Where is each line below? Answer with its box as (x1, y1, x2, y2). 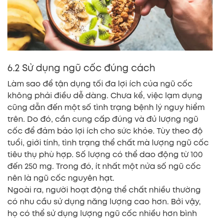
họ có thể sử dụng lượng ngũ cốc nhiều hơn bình (7, 207, 197, 219)
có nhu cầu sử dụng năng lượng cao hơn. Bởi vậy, (7, 195, 201, 207)
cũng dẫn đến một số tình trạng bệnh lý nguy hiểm (7, 101, 205, 113)
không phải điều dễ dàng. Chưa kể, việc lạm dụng (7, 89, 202, 101)
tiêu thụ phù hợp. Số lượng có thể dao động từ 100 (7, 148, 203, 160)
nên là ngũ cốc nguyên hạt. (7, 172, 114, 184)
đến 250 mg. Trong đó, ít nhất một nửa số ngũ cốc (7, 160, 201, 172)
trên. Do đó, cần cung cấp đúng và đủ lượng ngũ (7, 113, 198, 125)
